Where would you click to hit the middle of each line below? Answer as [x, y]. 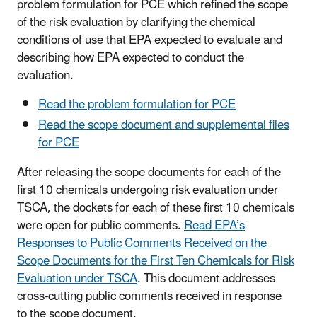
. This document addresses [206, 279]
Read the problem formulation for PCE [137, 105]
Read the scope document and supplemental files [164, 126]
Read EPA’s [214, 226]
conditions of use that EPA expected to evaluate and [150, 41]
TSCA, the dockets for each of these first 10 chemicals [156, 208]
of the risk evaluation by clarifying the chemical [136, 23]
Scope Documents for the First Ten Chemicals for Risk [156, 261]
